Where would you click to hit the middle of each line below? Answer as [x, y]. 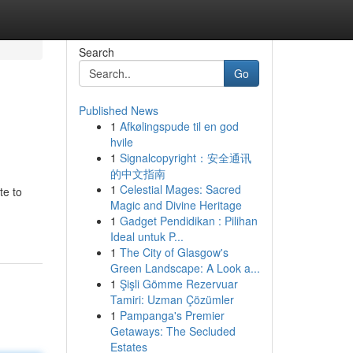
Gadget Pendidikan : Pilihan [188, 221]
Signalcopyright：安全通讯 [185, 158]
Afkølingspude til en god [179, 126]
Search [96, 52]
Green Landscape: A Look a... [185, 268]
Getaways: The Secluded [173, 331]
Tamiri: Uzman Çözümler [172, 299]
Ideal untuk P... [147, 236]
